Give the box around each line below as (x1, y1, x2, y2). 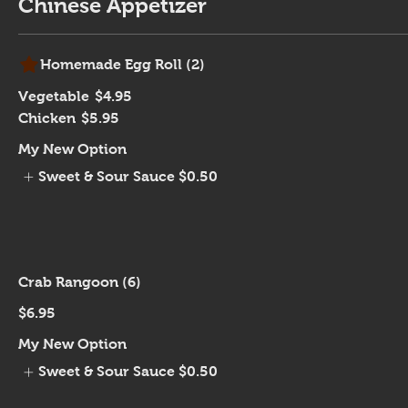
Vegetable (18, 88, 89, 104)
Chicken (18, 110, 76, 126)
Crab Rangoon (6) (18, 274, 141, 291)
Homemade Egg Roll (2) (40, 56, 205, 72)
